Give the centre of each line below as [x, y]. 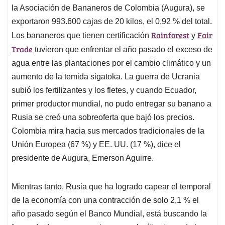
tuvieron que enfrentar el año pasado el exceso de [123, 50]
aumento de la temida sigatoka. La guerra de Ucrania [106, 77]
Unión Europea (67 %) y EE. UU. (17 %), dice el [96, 145]
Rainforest [170, 35]
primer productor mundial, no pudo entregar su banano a [111, 104]
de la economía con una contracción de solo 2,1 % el [105, 200]
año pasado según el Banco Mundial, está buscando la [109, 214]
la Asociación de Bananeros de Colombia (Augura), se [108, 8]
